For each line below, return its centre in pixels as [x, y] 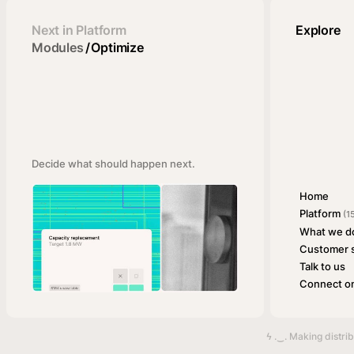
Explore [318, 30]
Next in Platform [79, 30]
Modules [58, 47]
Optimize [117, 47]
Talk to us [322, 266]
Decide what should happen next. [113, 164]
